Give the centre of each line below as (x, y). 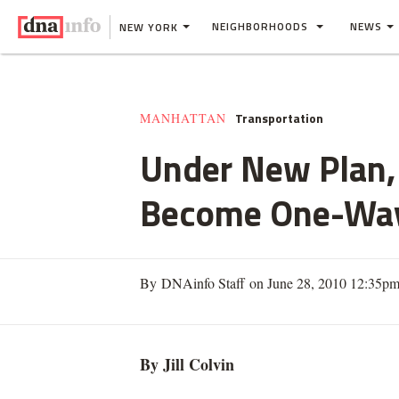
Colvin (212, 364)
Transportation (279, 118)
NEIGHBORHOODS (262, 26)
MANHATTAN (183, 118)
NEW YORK (149, 27)
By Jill (164, 364)
